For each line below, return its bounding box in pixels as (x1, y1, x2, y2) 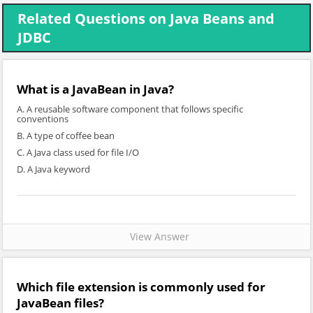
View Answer (124, 230, 189, 243)
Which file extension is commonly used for (17, 279, 265, 295)
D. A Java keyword (17, 163, 90, 175)
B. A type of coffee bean (17, 129, 115, 142)
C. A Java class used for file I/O (17, 146, 139, 159)
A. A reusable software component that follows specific (17, 103, 243, 115)
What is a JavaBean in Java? (17, 81, 174, 97)
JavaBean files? (17, 295, 104, 311)
